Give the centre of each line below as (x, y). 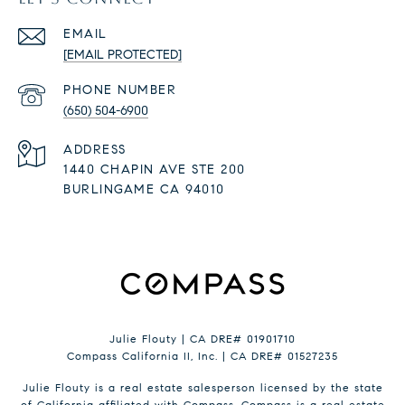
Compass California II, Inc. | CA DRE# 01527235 (202, 356)
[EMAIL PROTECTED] (122, 55)
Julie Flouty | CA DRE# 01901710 (202, 339)
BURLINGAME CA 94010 (144, 190)
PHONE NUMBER (120, 90)
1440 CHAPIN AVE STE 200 (155, 170)
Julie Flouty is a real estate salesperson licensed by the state (202, 388)
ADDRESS (95, 150)
